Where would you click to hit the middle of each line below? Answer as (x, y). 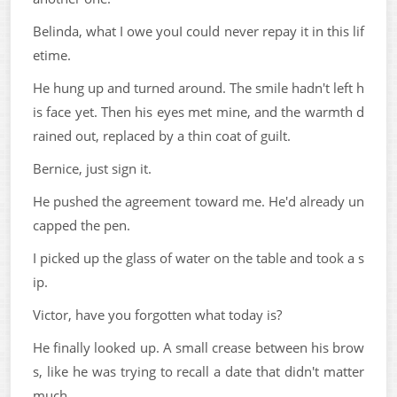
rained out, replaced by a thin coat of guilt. (162, 136)
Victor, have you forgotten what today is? (157, 315)
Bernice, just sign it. (92, 168)
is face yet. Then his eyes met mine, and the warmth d (198, 112)
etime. (52, 55)
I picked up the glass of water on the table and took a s (198, 258)
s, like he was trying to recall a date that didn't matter (198, 371)
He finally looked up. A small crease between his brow (198, 347)
